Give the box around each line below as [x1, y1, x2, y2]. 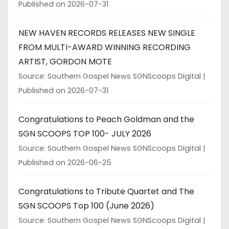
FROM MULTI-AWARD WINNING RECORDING [18, 41, 191, 53]
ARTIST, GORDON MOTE [18, 55, 112, 67]
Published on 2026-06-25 [18, 157, 111, 168]
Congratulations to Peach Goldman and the [18, 113, 194, 125]
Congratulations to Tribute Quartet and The [18, 185, 194, 197]
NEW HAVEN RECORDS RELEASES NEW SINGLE [18, 27, 195, 39]
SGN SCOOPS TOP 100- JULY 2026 [18, 127, 151, 140]
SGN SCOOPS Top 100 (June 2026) [18, 199, 154, 212]
